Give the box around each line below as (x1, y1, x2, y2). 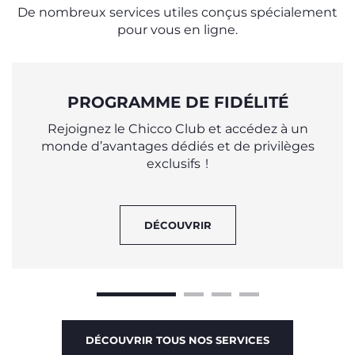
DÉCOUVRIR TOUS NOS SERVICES (86, 333, 269, 346)
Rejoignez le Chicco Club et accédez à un (47, 120, 308, 136)
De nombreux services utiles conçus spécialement (17, 4, 338, 20)
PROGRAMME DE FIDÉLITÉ (67, 92, 288, 112)
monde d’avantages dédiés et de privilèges (40, 138, 315, 154)
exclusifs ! (147, 155, 208, 171)
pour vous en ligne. (117, 21, 238, 37)
